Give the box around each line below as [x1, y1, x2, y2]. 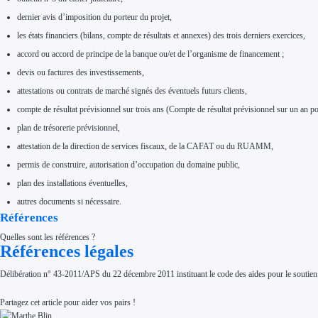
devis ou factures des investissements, [17, 67, 145, 77]
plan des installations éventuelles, [17, 177, 128, 188]
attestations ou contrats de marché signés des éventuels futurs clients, [17, 85, 248, 96]
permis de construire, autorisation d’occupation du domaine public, [17, 159, 241, 170]
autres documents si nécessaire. [17, 196, 122, 207]
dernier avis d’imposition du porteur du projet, [17, 11, 172, 22]
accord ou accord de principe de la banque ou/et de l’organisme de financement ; [17, 48, 285, 59]
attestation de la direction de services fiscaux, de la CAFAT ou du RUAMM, [17, 141, 274, 151]
